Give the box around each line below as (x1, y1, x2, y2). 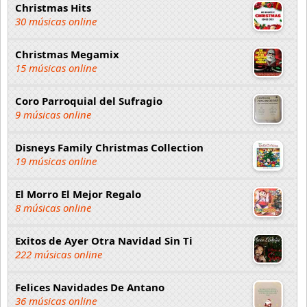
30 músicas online (15, 14, 97, 28)
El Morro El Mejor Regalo (15, 187, 141, 201)
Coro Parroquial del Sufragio (15, 94, 162, 108)
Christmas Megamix (15, 47, 119, 61)
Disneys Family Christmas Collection (15, 140, 204, 154)
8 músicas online (15, 201, 91, 214)
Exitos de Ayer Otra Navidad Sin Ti (15, 234, 193, 247)
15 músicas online (15, 61, 97, 75)
